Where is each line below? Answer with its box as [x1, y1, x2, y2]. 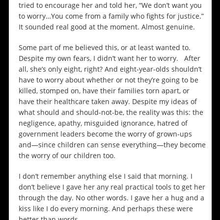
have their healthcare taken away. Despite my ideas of [18, 97, 197, 107]
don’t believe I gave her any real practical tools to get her [18, 182, 205, 192]
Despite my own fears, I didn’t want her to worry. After [18, 54, 200, 63]
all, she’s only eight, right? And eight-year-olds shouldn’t [18, 64, 202, 74]
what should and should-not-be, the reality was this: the [18, 108, 203, 117]
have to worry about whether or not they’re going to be [18, 75, 198, 85]
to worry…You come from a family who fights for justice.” [18, 11, 204, 21]
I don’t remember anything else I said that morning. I [18, 171, 192, 181]
